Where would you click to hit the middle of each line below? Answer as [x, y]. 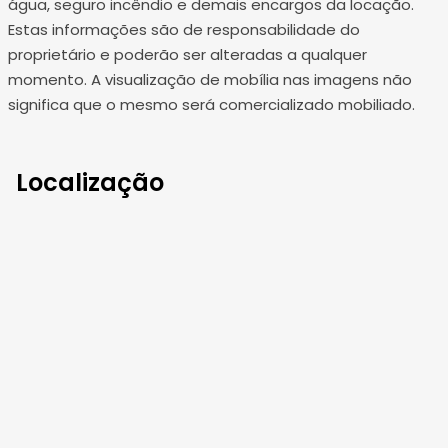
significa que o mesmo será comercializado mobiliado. [211, 105]
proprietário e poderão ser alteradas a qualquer [187, 55]
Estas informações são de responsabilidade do [184, 30]
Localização [90, 183]
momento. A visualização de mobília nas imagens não [210, 80]
